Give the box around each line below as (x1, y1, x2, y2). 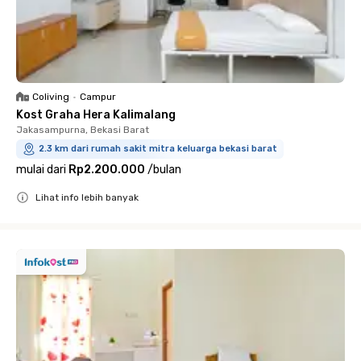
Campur (80, 91, 116, 102)
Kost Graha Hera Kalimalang (16, 108, 176, 122)
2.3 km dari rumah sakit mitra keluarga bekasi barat (39, 143, 277, 154)
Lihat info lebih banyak (35, 192, 139, 203)
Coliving (32, 91, 69, 102)
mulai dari (16, 163, 66, 176)
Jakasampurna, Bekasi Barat (16, 124, 149, 135)
